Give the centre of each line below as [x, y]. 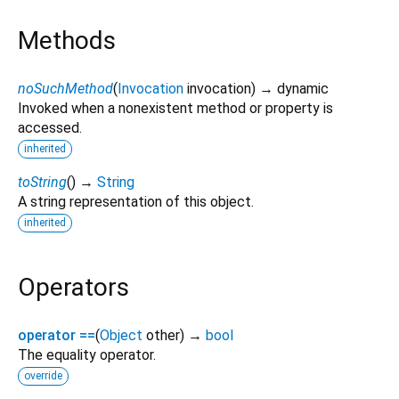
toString [42, 182]
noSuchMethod [65, 88]
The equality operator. [87, 355]
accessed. [50, 127]
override [43, 376]
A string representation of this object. [136, 201]
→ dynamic [294, 88]
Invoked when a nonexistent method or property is [175, 108]
